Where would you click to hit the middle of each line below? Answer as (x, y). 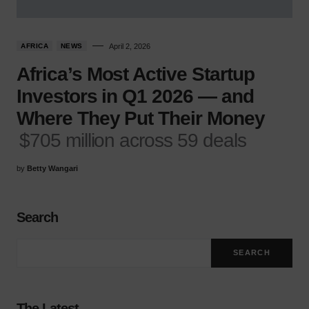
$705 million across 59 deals (133, 140)
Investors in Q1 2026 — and (135, 96)
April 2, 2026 (129, 46)
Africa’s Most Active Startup (136, 74)
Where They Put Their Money (141, 118)
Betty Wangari (52, 168)
